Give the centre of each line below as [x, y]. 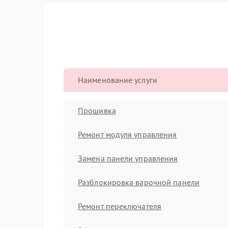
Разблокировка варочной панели [139, 182]
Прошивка [97, 110]
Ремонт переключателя [120, 206]
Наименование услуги [118, 80]
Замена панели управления [128, 158]
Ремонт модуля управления [127, 134]
